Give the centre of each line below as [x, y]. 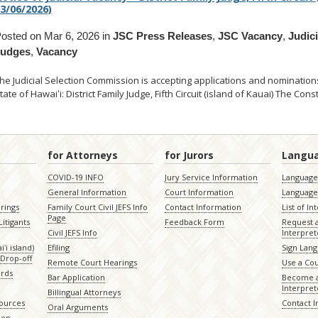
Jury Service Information [211, 177]
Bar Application [76, 278]
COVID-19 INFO [75, 177]
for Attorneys [82, 155]
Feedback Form [194, 222]
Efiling [58, 248]
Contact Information [203, 207]
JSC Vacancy [250, 36]
